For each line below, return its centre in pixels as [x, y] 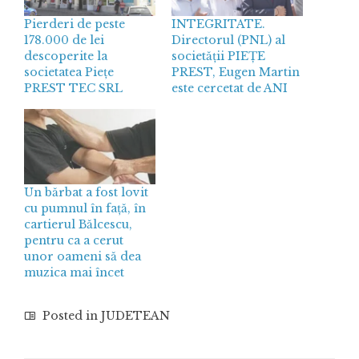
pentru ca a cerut [74, 240]
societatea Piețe [69, 72]
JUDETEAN [135, 315]
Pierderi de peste [75, 24]
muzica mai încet [74, 272]
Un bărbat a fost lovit [86, 192]
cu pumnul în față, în [85, 208]
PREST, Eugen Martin [236, 72]
